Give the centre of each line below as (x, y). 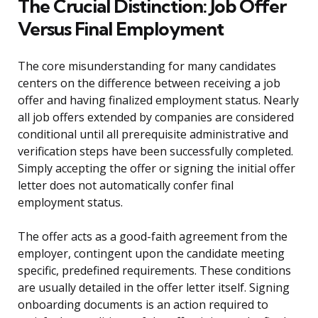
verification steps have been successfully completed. (155, 152)
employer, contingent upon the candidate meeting (151, 254)
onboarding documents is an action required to (143, 305)
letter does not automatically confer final (126, 186)
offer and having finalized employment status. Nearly (158, 100)
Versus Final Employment (121, 29)
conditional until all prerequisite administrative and (153, 135)
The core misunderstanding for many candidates (147, 66)
